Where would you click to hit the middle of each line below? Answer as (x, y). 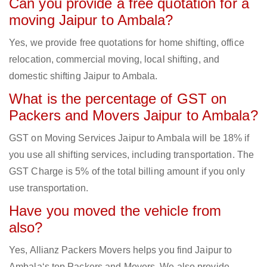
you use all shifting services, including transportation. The (132, 155)
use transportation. (49, 188)
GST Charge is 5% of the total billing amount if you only (127, 172)
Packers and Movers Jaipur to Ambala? (133, 116)
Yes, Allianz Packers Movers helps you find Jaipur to (121, 250)
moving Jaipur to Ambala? (91, 20)
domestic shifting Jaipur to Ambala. (83, 76)
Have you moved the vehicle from (115, 211)
